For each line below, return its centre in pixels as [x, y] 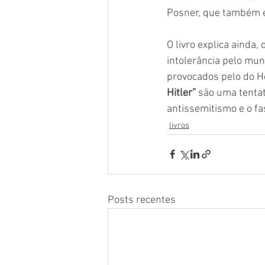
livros [179, 125]
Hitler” [181, 93]
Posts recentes [142, 200]
